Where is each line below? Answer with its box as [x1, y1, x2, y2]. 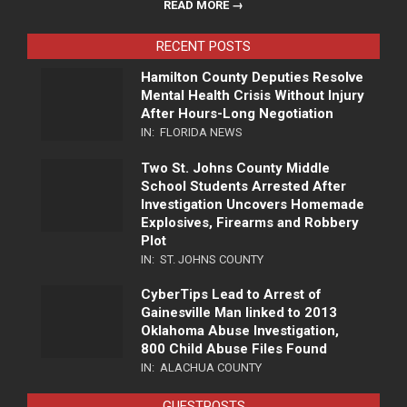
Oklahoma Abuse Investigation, [141, 323, 339, 340]
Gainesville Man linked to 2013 [141, 304, 337, 322]
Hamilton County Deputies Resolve [141, 69, 363, 86]
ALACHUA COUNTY [160, 361, 262, 375]
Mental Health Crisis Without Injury [141, 87, 364, 104]
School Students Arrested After [141, 178, 346, 195]
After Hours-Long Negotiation [141, 105, 333, 123]
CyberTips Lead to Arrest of [141, 286, 322, 303]
